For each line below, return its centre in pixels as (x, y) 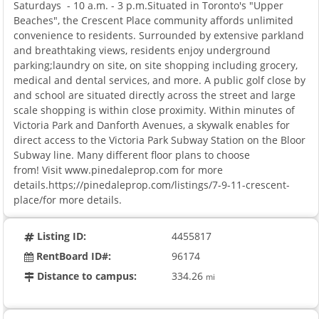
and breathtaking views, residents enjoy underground (142, 50)
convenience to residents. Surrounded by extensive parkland (159, 35)
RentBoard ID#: (73, 256)
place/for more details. (68, 199)
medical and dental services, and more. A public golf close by (160, 80)
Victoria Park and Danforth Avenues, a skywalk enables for (152, 125)
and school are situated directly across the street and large (155, 95)
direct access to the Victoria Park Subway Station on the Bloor (160, 140)
